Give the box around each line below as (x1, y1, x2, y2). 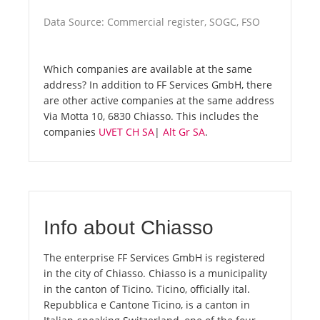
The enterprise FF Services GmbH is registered (44, 251, 265, 265)
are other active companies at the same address (44, 94, 274, 108)
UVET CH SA (99, 125, 154, 139)
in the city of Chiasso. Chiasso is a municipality (44, 266, 267, 281)
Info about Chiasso (44, 216, 214, 239)
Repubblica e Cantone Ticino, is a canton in (44, 298, 250, 312)
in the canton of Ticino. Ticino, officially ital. (44, 282, 250, 296)
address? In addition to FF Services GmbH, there (44, 78, 272, 92)
